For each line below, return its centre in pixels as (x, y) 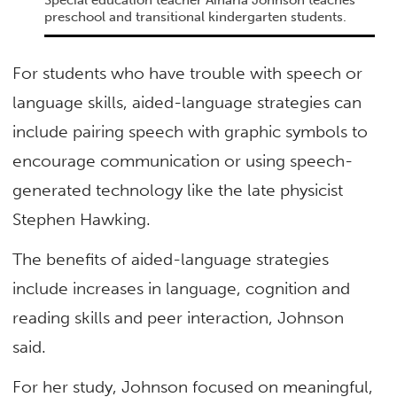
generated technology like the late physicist (178, 190)
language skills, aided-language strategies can (187, 102)
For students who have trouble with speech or (188, 73)
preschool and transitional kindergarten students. (195, 17)
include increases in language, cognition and (182, 288)
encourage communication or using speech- (183, 160)
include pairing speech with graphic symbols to (191, 131)
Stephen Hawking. (82, 219)
